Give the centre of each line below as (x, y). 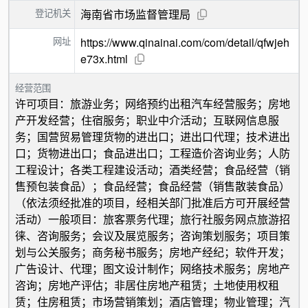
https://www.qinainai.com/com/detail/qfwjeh (185, 42)
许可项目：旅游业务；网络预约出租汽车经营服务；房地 (153, 103)
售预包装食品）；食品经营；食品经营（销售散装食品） (153, 186)
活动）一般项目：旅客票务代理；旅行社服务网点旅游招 (153, 219)
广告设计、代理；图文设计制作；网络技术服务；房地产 (153, 268)
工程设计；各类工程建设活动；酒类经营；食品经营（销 (153, 169)
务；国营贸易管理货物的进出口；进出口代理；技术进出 (153, 136)
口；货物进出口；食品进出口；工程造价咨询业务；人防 (153, 153)
